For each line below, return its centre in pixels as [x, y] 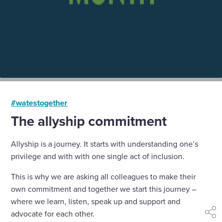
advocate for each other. [53, 213]
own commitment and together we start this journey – [104, 189]
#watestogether [39, 103]
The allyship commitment [89, 121]
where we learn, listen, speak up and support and [96, 201]
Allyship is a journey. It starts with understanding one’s [105, 143]
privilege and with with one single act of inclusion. [98, 156]
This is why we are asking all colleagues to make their [104, 176]
